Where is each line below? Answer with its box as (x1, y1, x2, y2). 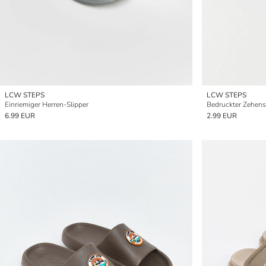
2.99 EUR (207, 111, 237, 121)
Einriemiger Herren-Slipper (5, 100, 88, 109)
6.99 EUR (5, 111, 35, 121)
